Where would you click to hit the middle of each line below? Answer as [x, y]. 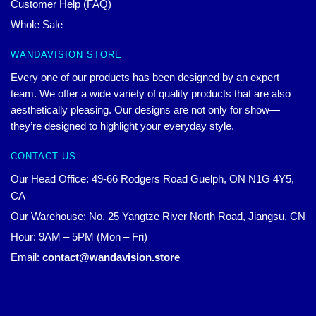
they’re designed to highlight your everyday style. [122, 126]
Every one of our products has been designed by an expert [145, 77]
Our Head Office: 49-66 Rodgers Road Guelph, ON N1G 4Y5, [152, 179]
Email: [26, 257]
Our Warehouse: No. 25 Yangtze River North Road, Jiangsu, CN [158, 217]
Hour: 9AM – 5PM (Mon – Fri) [79, 237]
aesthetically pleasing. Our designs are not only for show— [145, 109]
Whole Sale [37, 24]
